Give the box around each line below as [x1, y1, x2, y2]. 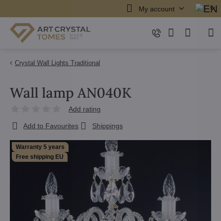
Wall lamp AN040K [10, 84, 131, 102]
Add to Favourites [23, 122, 79, 130]
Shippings [92, 122, 123, 130]
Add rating [69, 105, 101, 113]
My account [138, 4, 175, 13]
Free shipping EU [16, 153, 64, 160]
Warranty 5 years [16, 144, 65, 150]
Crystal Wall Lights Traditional [15, 59, 100, 67]
